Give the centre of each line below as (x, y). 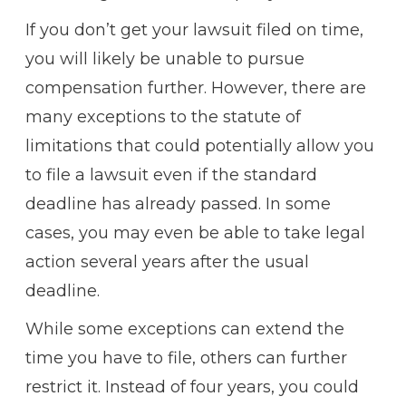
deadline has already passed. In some (178, 203)
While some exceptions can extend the (184, 329)
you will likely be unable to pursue (164, 58)
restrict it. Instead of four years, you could (192, 387)
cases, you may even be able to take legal (195, 232)
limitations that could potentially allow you (199, 145)
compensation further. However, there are (195, 87)
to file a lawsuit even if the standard (171, 174)
